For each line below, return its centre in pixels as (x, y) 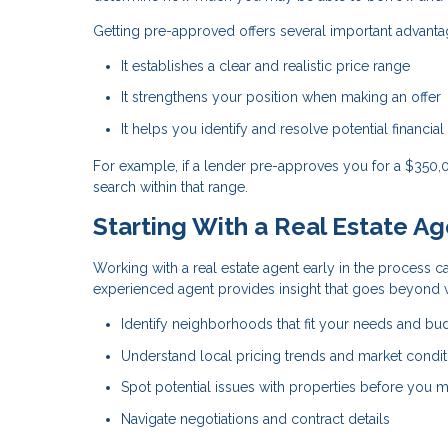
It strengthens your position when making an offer (281, 97)
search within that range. (170, 187)
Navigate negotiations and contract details (255, 418)
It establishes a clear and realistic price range (265, 65)
